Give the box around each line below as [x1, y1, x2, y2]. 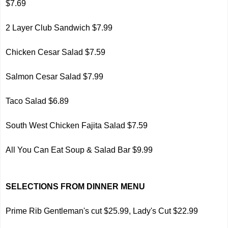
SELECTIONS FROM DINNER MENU [6, 182, 146, 191]
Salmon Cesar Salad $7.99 [6, 72, 104, 81]
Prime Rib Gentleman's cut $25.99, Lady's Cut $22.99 [6, 207, 198, 215]
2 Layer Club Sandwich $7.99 [6, 23, 113, 32]
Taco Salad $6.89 [6, 97, 69, 105]
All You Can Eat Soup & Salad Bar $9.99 [6, 146, 153, 154]
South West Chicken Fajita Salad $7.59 [6, 121, 148, 130]
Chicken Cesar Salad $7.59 [6, 48, 106, 56]
